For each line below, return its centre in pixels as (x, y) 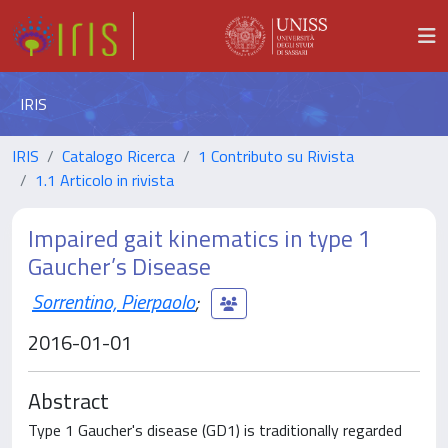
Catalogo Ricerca (118, 156)
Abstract (68, 400)
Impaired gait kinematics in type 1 (199, 238)
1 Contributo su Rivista (276, 156)
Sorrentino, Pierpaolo (113, 301)
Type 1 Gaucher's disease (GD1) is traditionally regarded (215, 430)
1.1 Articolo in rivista (104, 180)
